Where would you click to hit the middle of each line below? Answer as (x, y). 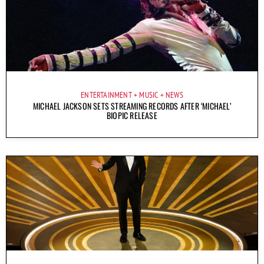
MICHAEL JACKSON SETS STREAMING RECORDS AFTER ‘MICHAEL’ (132, 105)
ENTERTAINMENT (106, 95)
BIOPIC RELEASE (132, 115)
